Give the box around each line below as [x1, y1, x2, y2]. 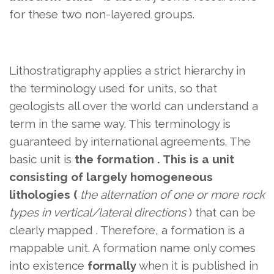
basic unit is [9, 152, 75, 166]
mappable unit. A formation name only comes [9, 241, 256, 255]
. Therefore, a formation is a [96, 223, 245, 237]
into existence [9, 259, 87, 273]
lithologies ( [9, 188, 80, 202]
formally [87, 259, 136, 273]
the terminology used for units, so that [9, 81, 217, 95]
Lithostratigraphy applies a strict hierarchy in [9, 64, 245, 78]
